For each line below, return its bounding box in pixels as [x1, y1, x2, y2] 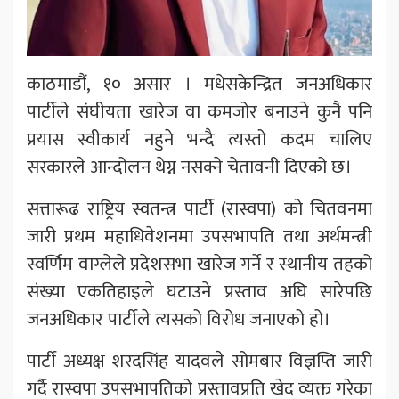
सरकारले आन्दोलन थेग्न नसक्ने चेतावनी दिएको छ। [27, 151, 352, 183]
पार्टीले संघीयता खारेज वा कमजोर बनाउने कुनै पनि [27, 96, 372, 128]
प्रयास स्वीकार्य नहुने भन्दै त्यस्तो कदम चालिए [27, 124, 372, 156]
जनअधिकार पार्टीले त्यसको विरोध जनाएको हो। [27, 304, 330, 336]
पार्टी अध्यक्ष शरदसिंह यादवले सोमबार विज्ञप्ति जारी [27, 346, 372, 378]
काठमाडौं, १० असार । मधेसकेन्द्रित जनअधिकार [27, 69, 372, 101]
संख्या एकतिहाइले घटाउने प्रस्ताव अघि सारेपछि [27, 276, 372, 308]
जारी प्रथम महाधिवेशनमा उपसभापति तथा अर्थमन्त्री [27, 221, 372, 253]
